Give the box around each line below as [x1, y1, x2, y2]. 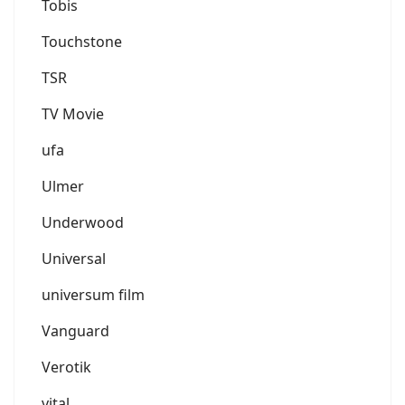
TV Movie [42, 103, 104, 124]
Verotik [42, 356, 91, 377]
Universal [42, 248, 106, 268]
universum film [42, 284, 145, 305]
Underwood [42, 212, 124, 232]
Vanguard [42, 320, 109, 341]
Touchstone [42, 31, 122, 52]
